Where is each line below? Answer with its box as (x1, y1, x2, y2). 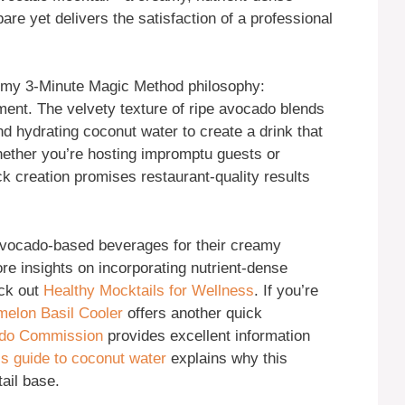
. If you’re (254, 281, 318, 299)
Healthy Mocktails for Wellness (43, 281, 254, 299)
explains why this (166, 349, 287, 367)
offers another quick (123, 304, 262, 322)
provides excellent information (103, 326, 310, 344)
